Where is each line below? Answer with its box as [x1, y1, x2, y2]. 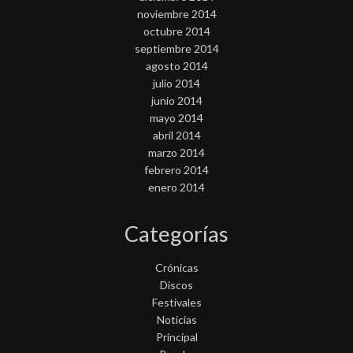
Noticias [156, 313, 197, 327]
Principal [155, 330, 198, 344]
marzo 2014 [148, 146, 205, 160]
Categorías [124, 221, 229, 247]
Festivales [151, 295, 202, 310]
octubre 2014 [143, 24, 210, 39]
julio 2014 [153, 76, 200, 91]
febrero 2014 [144, 163, 209, 177]
